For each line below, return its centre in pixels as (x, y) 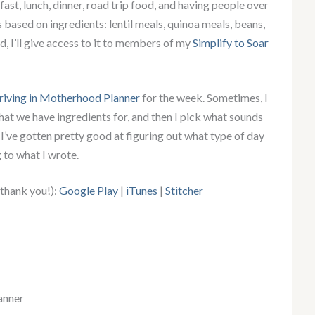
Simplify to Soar (231, 43)
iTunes (141, 191)
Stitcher (184, 191)
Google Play (89, 191)
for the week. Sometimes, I (204, 98)
